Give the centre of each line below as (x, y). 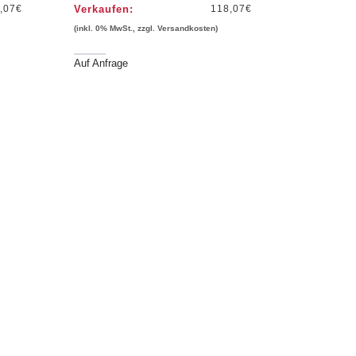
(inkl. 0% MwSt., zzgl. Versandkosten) (145, 29)
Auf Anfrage (101, 64)
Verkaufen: (103, 10)
